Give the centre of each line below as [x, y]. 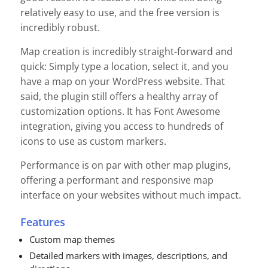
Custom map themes [72, 239]
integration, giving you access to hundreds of [122, 127]
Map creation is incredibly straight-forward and [127, 52]
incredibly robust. [60, 28]
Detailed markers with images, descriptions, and [128, 255]
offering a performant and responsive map [117, 180]
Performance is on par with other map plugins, [126, 165]
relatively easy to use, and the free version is [120, 13]
